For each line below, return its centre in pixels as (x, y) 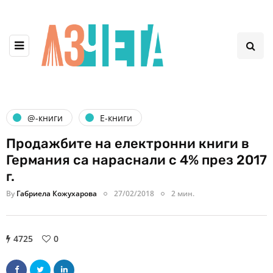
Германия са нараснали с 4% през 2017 (136, 160)
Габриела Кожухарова (57, 194)
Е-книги (116, 118)
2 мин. (183, 194)
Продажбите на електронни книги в (128, 144)
